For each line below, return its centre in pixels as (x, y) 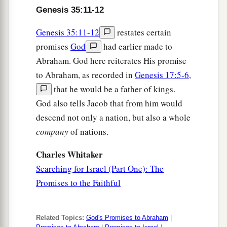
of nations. (89, 132)
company (53, 132)
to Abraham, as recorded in (85, 75)
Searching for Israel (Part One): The (100, 169)
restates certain (143, 32)
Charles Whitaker (69, 155)
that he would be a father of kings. (113, 89)
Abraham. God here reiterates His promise (111, 61)
